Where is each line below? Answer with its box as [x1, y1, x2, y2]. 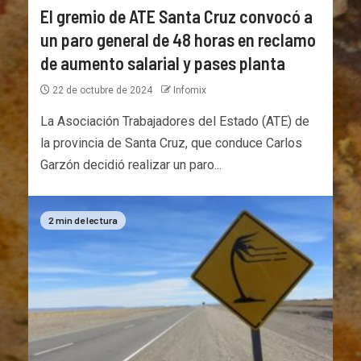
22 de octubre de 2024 [50, 84, 155, 96]
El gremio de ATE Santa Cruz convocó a [40, 5, 313, 27]
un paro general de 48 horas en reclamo [40, 28, 316, 50]
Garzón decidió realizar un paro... [40, 156, 222, 172]
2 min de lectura [48, 214, 118, 226]
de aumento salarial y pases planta [40, 52, 285, 73]
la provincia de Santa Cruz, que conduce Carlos [40, 135, 302, 151]
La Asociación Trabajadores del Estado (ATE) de [40, 113, 309, 129]
